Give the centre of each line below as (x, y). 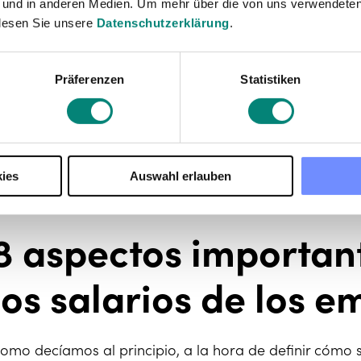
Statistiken (271, 79)
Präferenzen (89, 79)
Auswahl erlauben (180, 176)
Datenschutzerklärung (163, 23)
